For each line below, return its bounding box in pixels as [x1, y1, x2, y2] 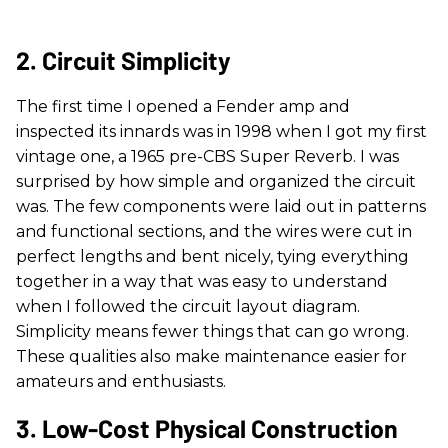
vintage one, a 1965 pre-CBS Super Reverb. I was [16, 146, 399, 166]
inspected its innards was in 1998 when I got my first [16, 121, 427, 141]
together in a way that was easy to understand [16, 271, 388, 291]
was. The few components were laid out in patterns [16, 196, 426, 216]
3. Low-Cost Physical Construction [16, 412, 398, 443]
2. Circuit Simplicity [16, 44, 231, 75]
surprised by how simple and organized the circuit [16, 171, 416, 191]
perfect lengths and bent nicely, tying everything [16, 246, 409, 266]
